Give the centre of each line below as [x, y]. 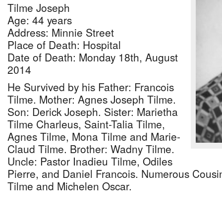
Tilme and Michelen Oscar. [70, 186]
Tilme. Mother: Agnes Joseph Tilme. [92, 99]
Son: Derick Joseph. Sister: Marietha [93, 111]
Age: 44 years [40, 20]
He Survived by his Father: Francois [91, 87]
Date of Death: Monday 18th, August [93, 57]
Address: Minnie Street [61, 32]
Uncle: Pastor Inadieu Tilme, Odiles [90, 161]
